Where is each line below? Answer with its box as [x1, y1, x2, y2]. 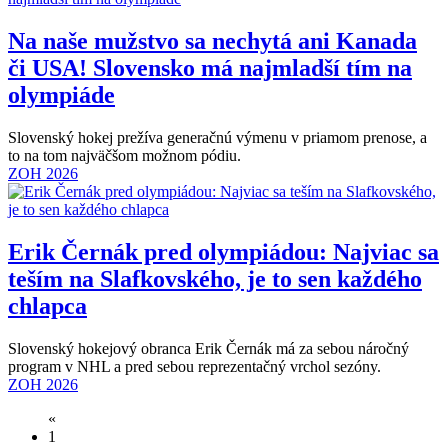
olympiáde [8, 82, 115, 109]
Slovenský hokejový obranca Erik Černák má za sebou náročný [8, 340, 409, 358]
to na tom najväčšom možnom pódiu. [8, 147, 241, 165]
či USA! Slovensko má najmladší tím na [8, 55, 412, 82]
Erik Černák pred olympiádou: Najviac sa [8, 239, 439, 266]
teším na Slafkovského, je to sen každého [8, 266, 422, 293]
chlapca [8, 293, 87, 320]
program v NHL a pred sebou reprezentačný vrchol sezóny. [8, 358, 381, 376]
